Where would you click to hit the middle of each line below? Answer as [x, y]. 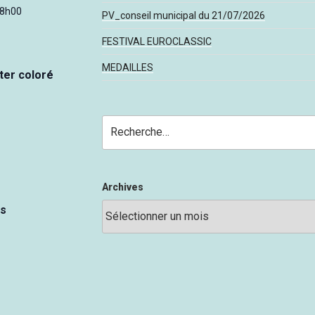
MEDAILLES [127, 68]
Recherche [127, 123]
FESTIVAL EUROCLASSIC [156, 42]
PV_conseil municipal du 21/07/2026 [183, 16]
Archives [122, 187]
